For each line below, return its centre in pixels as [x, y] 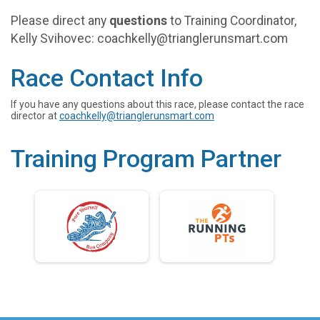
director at [35, 116]
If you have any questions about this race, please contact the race [157, 105]
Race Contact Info [107, 79]
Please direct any [60, 21]
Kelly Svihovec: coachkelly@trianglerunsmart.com [149, 39]
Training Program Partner [146, 159]
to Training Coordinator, [232, 21]
